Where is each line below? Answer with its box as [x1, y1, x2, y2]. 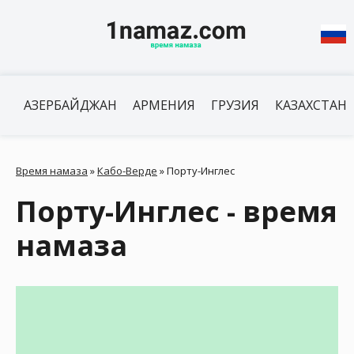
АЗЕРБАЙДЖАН [24, 96, 117, 114]
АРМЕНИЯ [133, 96, 195, 114]
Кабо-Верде [97, 164, 157, 178]
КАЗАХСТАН [275, 96, 347, 114]
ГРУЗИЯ [211, 96, 259, 114]
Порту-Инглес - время [16, 192, 337, 231]
